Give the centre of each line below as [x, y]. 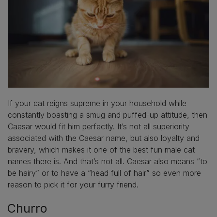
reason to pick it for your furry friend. [74, 184]
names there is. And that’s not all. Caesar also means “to [108, 161]
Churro [27, 208]
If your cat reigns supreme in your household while [97, 103]
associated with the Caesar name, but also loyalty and [104, 138]
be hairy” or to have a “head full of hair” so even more [104, 173]
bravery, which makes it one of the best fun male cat [101, 149]
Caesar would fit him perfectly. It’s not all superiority [99, 126]
